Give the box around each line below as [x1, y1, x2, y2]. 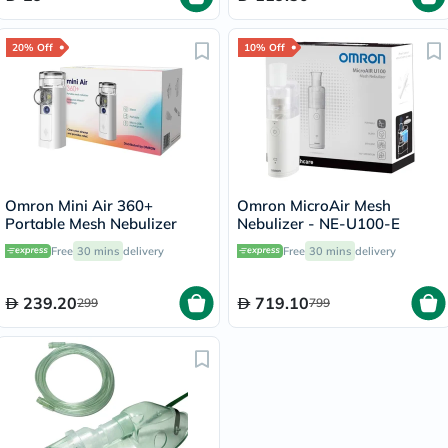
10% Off [244, 41, 285, 54]
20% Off [12, 41, 53, 54]
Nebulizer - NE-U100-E [237, 214, 400, 233]
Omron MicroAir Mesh [237, 196, 391, 215]
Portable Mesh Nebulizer [5, 214, 177, 233]
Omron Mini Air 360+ [5, 196, 153, 215]
